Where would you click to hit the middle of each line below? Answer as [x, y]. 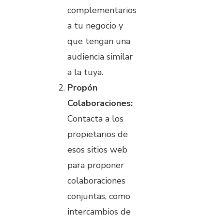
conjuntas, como [99, 196]
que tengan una [99, 41]
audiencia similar [100, 57]
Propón [82, 88]
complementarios [102, 10]
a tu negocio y [95, 26]
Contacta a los [95, 119]
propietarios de [98, 134]
